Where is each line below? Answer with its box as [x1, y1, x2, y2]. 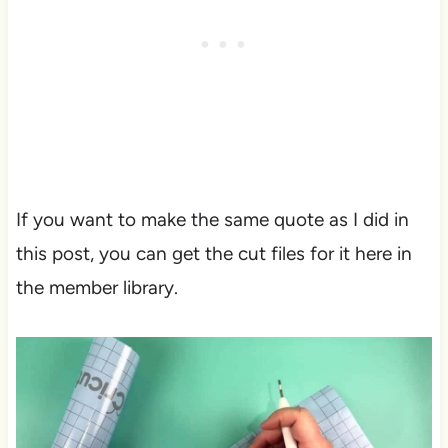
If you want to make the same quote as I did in [15, 208, 409, 232]
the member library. [15, 276, 178, 300]
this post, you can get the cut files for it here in [15, 242, 412, 266]
